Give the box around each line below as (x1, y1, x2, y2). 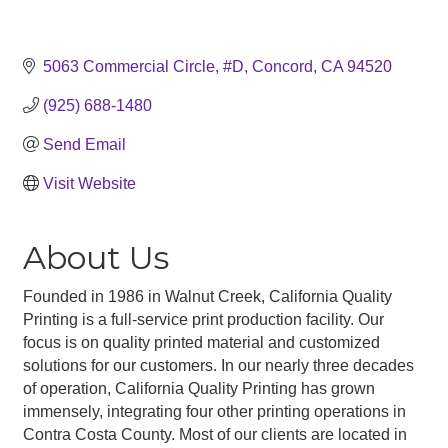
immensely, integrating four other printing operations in (23, 402, 406, 420)
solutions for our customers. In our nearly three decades (23, 356, 414, 374)
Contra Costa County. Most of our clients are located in (23, 425, 407, 443)
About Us (23, 237, 169, 277)
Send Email (43, 135, 126, 153)
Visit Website (43, 174, 136, 192)
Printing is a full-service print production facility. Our (23, 310, 384, 328)
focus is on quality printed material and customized (23, 333, 380, 351)
